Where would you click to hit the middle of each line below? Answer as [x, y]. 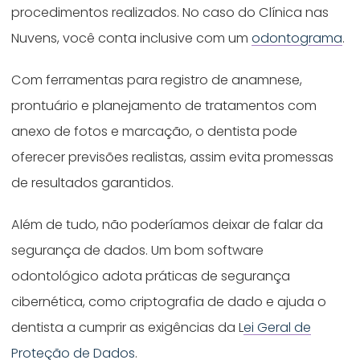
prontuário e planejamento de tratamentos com [164, 105]
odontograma [297, 39]
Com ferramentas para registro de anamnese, [157, 80]
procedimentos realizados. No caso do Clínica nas [170, 13]
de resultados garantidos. [94, 182]
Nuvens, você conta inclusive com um [132, 39]
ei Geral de [278, 327]
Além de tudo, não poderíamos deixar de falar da [168, 224]
